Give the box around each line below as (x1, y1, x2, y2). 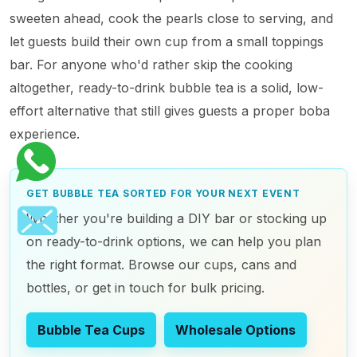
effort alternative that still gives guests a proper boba (10, 103, 330, 119)
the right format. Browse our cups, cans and (26, 257, 296, 273)
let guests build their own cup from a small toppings (10, 33, 324, 49)
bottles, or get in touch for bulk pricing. (26, 280, 265, 296)
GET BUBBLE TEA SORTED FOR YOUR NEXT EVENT (26, 187, 300, 199)
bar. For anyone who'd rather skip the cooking (10, 57, 292, 73)
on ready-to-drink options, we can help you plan (26, 233, 321, 249)
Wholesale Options (175, 322, 296, 338)
